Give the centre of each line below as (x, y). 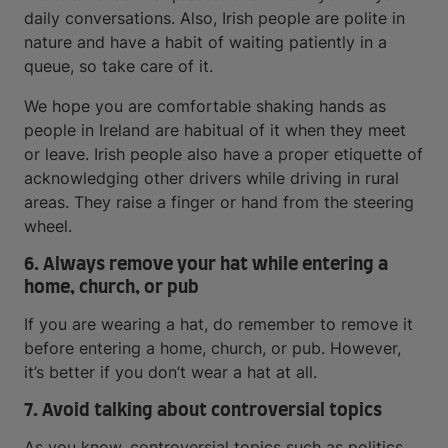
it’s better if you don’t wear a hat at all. (170, 372)
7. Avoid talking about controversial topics (203, 411)
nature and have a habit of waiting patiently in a (205, 42)
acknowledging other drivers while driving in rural (211, 178)
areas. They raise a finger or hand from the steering (219, 202)
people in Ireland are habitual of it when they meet (215, 130)
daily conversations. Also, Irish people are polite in (214, 18)
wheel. (48, 226)
